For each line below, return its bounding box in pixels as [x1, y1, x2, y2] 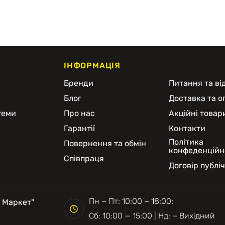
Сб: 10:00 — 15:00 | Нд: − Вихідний [89, 211, 215, 220]
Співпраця [64, 154, 104, 163]
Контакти [169, 124, 205, 133]
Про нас [64, 108, 95, 118]
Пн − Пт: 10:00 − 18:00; [89, 196, 173, 206]
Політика [169, 137, 203, 147]
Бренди [64, 78, 93, 88]
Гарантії [64, 124, 95, 133]
